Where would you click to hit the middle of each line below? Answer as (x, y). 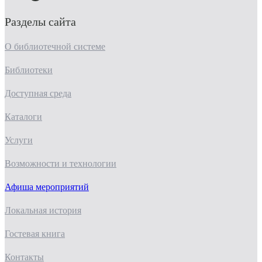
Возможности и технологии (61, 164)
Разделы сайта (40, 22)
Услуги (19, 140)
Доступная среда (38, 94)
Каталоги (23, 117)
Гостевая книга (35, 234)
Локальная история (43, 211)
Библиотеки (29, 70)
